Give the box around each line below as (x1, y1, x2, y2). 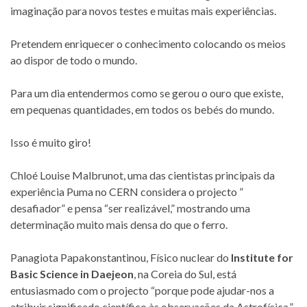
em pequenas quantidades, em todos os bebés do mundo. (10, 103, 274, 116)
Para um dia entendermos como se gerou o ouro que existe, (10, 86, 283, 100)
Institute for (231, 251, 293, 265)
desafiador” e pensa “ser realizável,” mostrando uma (10, 201, 250, 215)
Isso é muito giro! (10, 136, 91, 149)
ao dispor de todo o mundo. (10, 53, 137, 67)
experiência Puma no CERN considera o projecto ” (10, 185, 243, 199)
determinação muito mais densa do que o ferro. (10, 218, 228, 232)
